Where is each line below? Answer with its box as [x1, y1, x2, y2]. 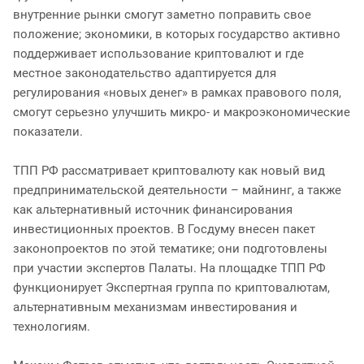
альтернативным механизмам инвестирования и [13, 299, 297, 314]
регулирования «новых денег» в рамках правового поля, [13, 84, 341, 100]
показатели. [13, 123, 83, 139]
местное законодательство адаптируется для [13, 65, 276, 80]
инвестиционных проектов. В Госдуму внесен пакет [13, 221, 315, 236]
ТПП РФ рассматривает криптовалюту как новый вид [13, 162, 325, 178]
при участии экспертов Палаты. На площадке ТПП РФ [13, 260, 326, 275]
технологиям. [13, 318, 90, 334]
